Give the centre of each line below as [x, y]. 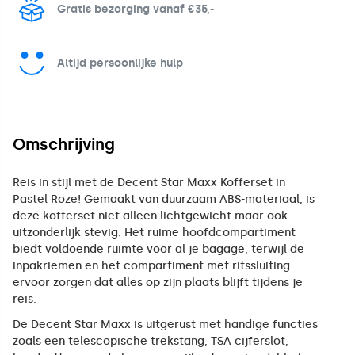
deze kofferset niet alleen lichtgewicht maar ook [150, 216]
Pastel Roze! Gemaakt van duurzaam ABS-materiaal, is [164, 199]
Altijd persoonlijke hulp [120, 63]
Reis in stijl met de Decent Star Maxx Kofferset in [149, 183]
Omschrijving [64, 144]
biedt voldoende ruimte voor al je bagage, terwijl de [158, 249]
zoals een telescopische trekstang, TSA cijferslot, [151, 342]
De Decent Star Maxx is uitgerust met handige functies [165, 325]
